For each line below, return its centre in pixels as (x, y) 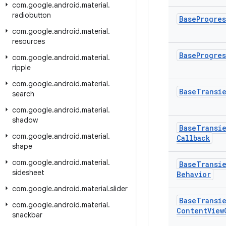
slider (119, 189)
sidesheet (28, 173)
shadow (25, 120)
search (23, 94)
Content (192, 211)
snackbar (27, 215)
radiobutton (32, 15)
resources (29, 41)
